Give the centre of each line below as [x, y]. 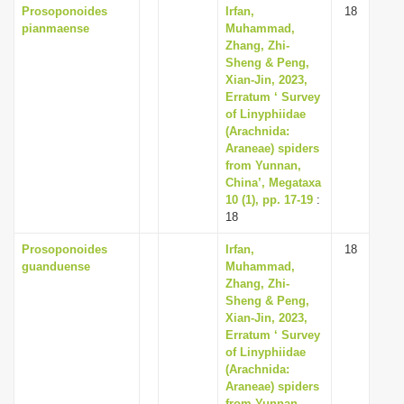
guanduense [56, 266]
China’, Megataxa [273, 183]
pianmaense [55, 28]
